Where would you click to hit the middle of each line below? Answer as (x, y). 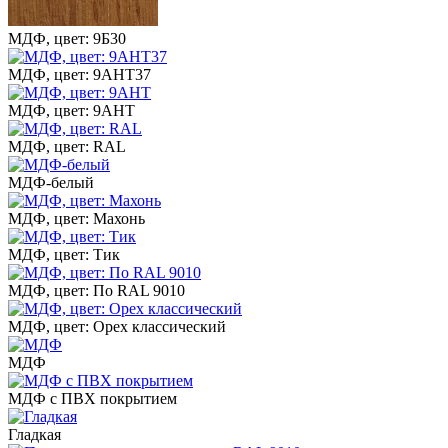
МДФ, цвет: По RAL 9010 (96, 290)
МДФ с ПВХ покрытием (92, 398)
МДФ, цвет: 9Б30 (67, 38)
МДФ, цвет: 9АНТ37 (79, 74)
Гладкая (34, 434)
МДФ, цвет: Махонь (76, 218)
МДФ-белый (51, 182)
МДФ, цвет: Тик (64, 254)
